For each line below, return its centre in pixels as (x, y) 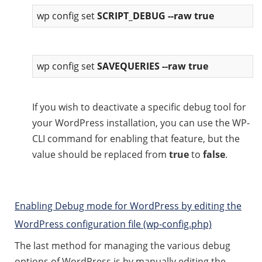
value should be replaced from (101, 154)
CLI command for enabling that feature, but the (136, 138)
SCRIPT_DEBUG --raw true (156, 15)
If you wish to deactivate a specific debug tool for (139, 107)
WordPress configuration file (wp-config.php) (113, 224)
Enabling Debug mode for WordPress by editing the (128, 206)
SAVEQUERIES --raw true (153, 66)
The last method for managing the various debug (123, 245)
